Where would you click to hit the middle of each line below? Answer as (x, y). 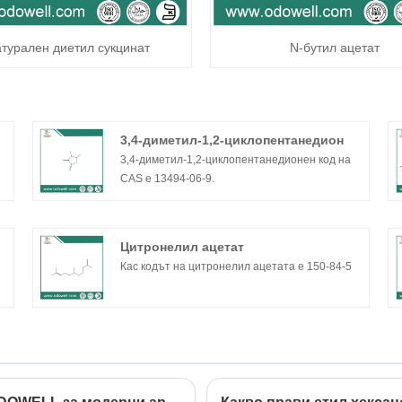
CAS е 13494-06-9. (168, 179)
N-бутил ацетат (334, 47)
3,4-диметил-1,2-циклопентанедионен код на (236, 160)
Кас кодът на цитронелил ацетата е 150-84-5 (236, 267)
